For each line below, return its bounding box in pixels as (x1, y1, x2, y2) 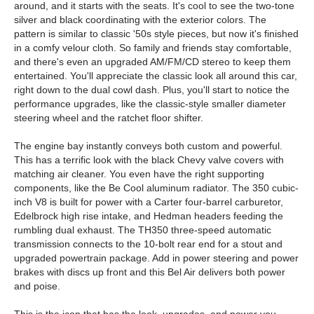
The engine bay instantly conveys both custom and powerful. (14, 140, 282, 151)
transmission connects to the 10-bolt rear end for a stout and (14, 238, 282, 250)
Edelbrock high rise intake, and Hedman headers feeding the (14, 210, 283, 221)
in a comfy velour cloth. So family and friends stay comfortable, (14, 42, 292, 53)
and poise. (14, 280, 60, 292)
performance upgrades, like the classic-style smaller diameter (14, 98, 286, 109)
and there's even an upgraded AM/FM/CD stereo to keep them (14, 56, 291, 67)
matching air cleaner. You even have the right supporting (14, 168, 264, 179)
